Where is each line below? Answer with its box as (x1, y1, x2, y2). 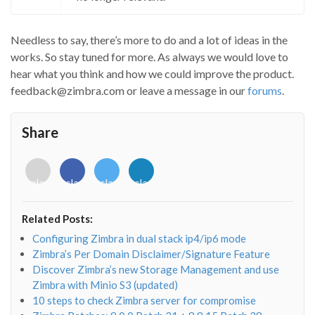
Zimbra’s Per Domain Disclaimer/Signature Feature (32, 247, 270, 260)
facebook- (65, 202, 113, 215)
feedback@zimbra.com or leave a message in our (11, 83, 247, 97)
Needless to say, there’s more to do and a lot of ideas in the (11, 32, 288, 46)
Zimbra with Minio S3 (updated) (32, 278, 178, 291)
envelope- (31, 202, 79, 215)
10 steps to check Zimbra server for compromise (32, 293, 256, 307)
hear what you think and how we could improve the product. (11, 66, 294, 80)
